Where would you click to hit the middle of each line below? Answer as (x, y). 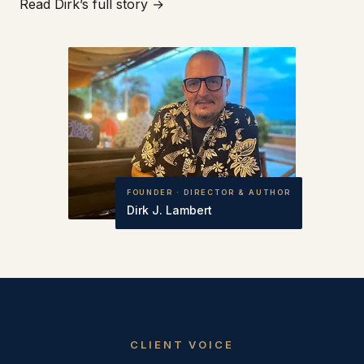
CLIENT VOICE (182, 344)
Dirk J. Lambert (169, 210)
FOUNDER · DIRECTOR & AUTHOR (208, 192)
